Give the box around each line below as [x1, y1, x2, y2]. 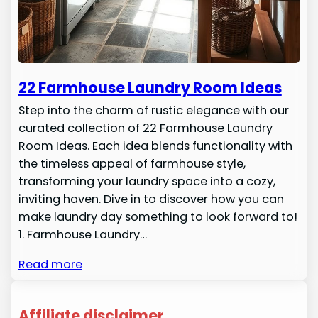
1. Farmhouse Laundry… [18, 226, 147, 243]
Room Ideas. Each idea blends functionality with [18, 138, 292, 155]
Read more [18, 256, 82, 273]
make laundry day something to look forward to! [18, 209, 297, 226]
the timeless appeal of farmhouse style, [18, 155, 246, 172]
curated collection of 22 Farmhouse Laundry [18, 120, 273, 137]
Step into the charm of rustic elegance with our [18, 102, 289, 119]
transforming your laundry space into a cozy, [18, 173, 275, 190]
